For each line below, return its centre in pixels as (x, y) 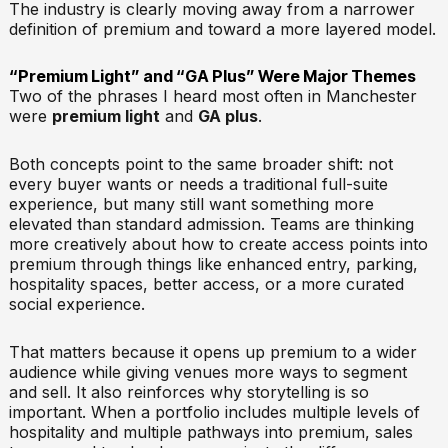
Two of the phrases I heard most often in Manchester (212, 95)
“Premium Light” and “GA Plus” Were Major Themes (212, 75)
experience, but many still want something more (191, 203)
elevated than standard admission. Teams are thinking (211, 223)
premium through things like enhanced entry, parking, (213, 263)
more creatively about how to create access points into (218, 243)
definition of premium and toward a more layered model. (222, 28)
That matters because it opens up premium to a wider (212, 351)
